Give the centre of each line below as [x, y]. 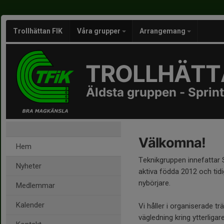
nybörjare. [154, 183]
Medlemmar [35, 185]
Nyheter [29, 166]
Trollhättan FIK [38, 31]
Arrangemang [163, 31]
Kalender [30, 205]
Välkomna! [172, 143]
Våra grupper [99, 31]
